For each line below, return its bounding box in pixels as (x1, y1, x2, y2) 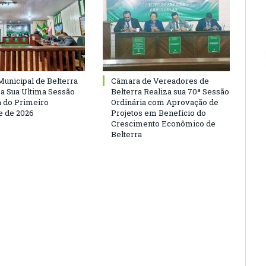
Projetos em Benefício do (111, 107, 206, 118)
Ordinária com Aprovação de (111, 96, 218, 107)
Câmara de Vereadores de (111, 75, 209, 86)
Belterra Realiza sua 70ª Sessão (111, 85, 229, 97)
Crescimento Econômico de (111, 118, 216, 129)
